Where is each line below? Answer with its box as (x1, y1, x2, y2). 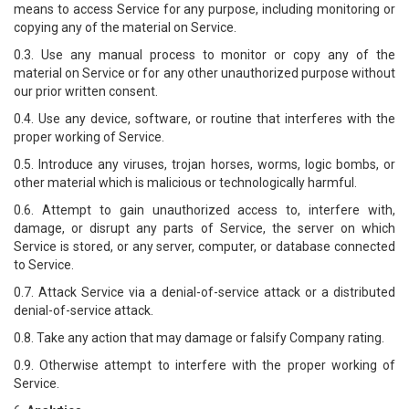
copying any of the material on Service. (14, 20, 236, 35)
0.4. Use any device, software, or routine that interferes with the (14, 111, 395, 126)
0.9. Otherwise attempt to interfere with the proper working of (14, 358, 395, 372)
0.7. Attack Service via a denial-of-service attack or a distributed (14, 285, 395, 299)
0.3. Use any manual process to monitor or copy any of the (14, 47, 395, 62)
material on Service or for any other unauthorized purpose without (14, 66, 395, 80)
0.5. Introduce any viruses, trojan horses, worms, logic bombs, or (14, 157, 395, 172)
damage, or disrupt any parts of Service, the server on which (14, 221, 395, 236)
